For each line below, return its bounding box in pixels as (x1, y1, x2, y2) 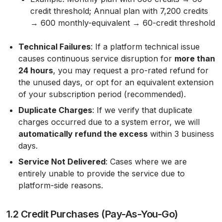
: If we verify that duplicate (92, 105, 192, 115)
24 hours (18, 65, 53, 75)
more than (174, 54, 215, 63)
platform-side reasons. (18, 180, 103, 190)
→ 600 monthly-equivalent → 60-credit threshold (30, 18, 215, 28)
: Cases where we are (105, 157, 187, 166)
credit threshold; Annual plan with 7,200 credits (30, 6, 208, 16)
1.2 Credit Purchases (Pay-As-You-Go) (6, 208, 178, 220)
